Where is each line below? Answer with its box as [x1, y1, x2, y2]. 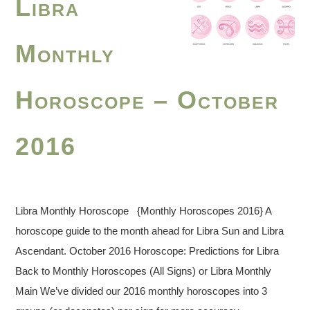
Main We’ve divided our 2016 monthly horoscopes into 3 [15, 284, 268, 297]
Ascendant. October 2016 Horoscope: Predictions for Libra [15, 244, 280, 257]
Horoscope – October [15, 85, 280, 114]
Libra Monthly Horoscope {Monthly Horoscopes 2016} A [15, 204, 273, 217]
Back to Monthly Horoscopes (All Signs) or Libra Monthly [15, 264, 272, 277]
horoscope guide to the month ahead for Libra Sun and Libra [15, 224, 284, 237]
